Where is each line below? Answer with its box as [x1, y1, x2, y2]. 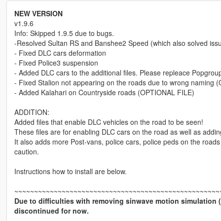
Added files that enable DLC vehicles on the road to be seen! [14, 117, 203, 127]
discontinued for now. [14, 206, 89, 216]
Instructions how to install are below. [14, 166, 127, 177]
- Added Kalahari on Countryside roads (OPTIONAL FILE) [14, 87, 194, 98]
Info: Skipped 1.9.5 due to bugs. [14, 28, 114, 38]
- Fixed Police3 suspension [14, 58, 98, 68]
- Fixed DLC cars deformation [14, 48, 106, 58]
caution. [14, 147, 39, 157]
